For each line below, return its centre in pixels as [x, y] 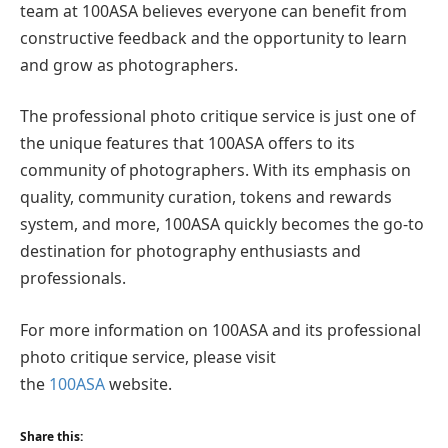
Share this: [51, 437]
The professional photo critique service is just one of [217, 116]
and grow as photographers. [129, 64]
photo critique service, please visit [148, 356]
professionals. [73, 278]
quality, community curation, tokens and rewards [206, 197]
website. [140, 383]
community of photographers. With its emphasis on [215, 170]
